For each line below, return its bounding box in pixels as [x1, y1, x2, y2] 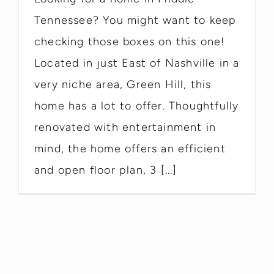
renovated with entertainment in [34, 120, 217, 134]
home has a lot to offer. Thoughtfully [34, 98, 239, 113]
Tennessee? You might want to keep [34, 13, 237, 27]
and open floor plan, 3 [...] [34, 163, 177, 177]
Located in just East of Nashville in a [34, 56, 240, 70]
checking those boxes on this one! [34, 34, 225, 48]
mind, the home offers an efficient [34, 141, 226, 155]
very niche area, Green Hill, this [34, 77, 212, 91]
